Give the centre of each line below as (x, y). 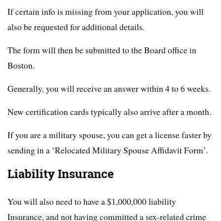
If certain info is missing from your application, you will (106, 11)
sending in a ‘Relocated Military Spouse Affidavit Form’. (108, 150)
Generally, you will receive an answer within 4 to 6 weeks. (109, 88)
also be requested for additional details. (76, 26)
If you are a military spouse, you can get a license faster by (110, 134)
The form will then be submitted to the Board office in (102, 50)
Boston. (21, 65)
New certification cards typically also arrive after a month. (109, 111)
